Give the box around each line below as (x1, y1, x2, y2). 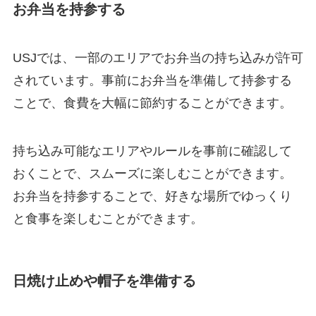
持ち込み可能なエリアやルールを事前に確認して (12, 143, 292, 158)
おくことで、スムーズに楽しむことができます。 (12, 166, 292, 181)
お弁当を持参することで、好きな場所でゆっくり (12, 188, 292, 203)
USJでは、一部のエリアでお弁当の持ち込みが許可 (12, 51, 303, 66)
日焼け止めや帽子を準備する (12, 272, 196, 288)
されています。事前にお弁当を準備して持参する (12, 73, 292, 88)
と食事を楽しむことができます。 (12, 211, 203, 226)
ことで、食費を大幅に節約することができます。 (12, 96, 292, 111)
